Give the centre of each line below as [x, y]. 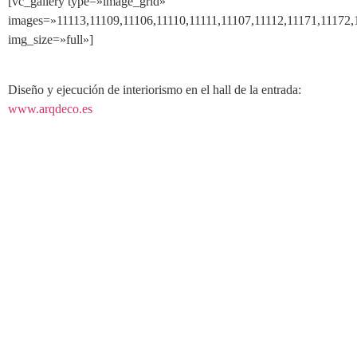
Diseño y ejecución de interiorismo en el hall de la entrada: [155, 89]
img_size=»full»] [51, 40]
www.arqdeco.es [50, 108]
